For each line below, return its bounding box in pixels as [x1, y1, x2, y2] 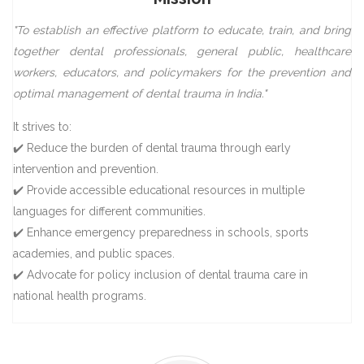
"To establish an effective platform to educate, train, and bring [13, 23, 351, 37]
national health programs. [13, 288, 146, 302]
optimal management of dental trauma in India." [13, 86, 266, 100]
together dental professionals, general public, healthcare [13, 44, 351, 58]
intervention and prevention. [13, 162, 158, 175]
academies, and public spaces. [13, 246, 175, 260]
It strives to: [13, 119, 71, 133]
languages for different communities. [13, 204, 206, 218]
